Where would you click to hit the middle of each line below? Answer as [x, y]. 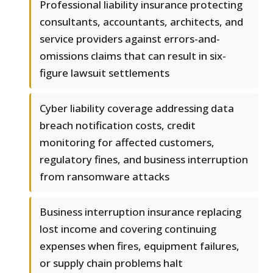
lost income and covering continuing [128, 229]
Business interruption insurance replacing [140, 212]
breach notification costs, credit [118, 126]
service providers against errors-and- [130, 39]
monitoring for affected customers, [127, 143]
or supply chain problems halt [111, 263]
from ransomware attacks [105, 177]
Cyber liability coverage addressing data [137, 108]
